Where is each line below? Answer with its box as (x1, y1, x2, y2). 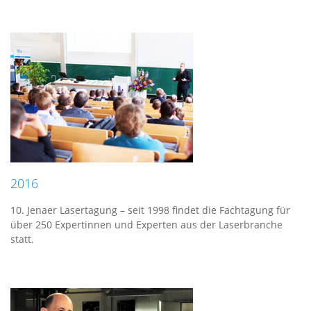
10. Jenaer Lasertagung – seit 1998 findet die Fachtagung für (10, 203, 290, 217)
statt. (10, 233, 34, 246)
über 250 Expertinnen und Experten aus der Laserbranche (10, 218, 283, 231)
